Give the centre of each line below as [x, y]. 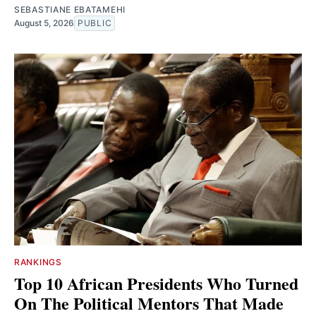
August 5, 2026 [44, 23]
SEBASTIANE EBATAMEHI [70, 9]
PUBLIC [95, 23]
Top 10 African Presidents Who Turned [156, 283]
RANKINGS [38, 262]
